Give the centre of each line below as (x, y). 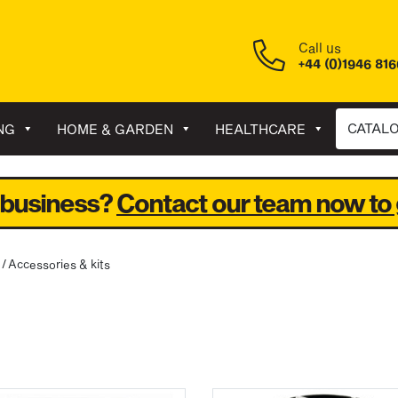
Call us (320, 48)
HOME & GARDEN (115, 128)
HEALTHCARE (260, 128)
